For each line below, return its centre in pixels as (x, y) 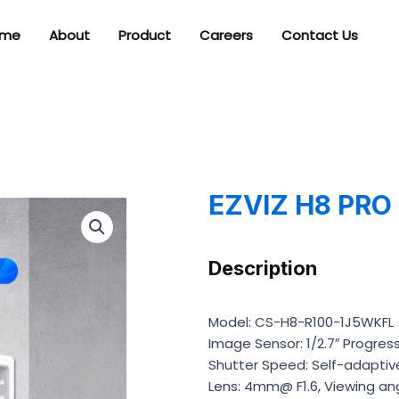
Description (263, 268)
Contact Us (319, 35)
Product (144, 35)
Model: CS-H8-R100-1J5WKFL (301, 322)
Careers (226, 35)
